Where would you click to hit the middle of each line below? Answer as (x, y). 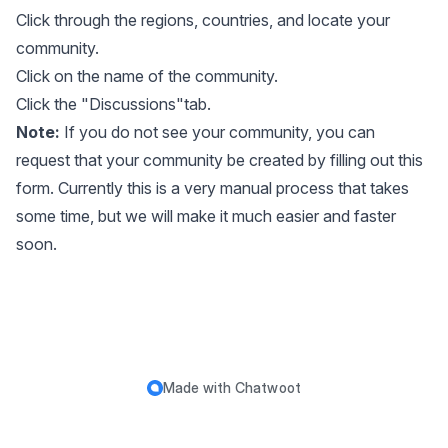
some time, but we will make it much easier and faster (206, 216)
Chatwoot (268, 387)
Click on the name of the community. (147, 76)
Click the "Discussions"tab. (113, 104)
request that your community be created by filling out (207, 160)
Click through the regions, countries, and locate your (203, 20)
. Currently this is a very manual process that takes (229, 188)
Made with (198, 387)
